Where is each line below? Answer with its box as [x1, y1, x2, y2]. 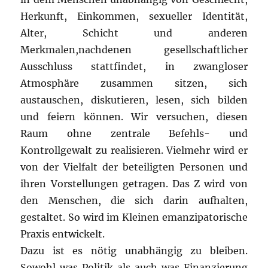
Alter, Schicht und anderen [20, 27, 248, 39]
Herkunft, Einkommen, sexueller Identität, [20, 10, 248, 23]
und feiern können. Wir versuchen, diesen [20, 111, 248, 123]
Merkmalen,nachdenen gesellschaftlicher [20, 44, 248, 56]
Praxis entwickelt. [20, 228, 105, 240]
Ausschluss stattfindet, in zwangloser [20, 60, 248, 73]
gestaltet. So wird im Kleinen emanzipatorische [20, 211, 248, 224]
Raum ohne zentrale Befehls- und [20, 127, 248, 140]
